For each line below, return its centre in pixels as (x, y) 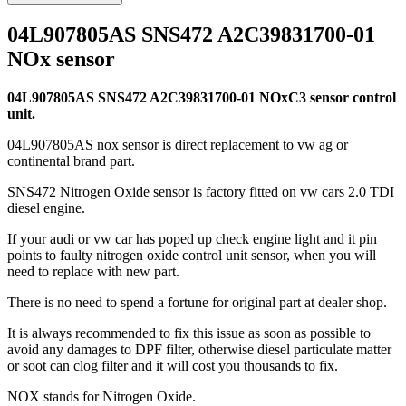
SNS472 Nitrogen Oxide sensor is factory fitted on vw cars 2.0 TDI (201, 191)
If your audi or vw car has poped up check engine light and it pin (192, 238)
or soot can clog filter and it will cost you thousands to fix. (173, 365)
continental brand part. (71, 160)
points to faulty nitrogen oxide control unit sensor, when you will (192, 255)
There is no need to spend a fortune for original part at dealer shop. (197, 302)
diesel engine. (46, 208)
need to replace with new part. (93, 271)
